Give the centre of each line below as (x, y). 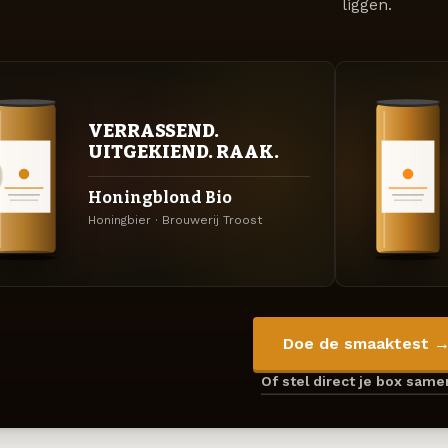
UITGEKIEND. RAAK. (183, 151)
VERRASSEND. (153, 130)
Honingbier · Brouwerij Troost (175, 219)
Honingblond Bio (160, 198)
